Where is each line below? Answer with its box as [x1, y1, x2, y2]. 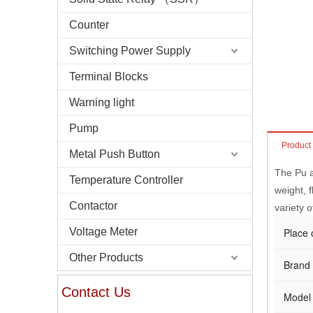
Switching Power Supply [69, 45, 191, 57]
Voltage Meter [69, 226, 138, 238]
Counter [69, 19, 109, 31]
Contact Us [61, 284, 131, 300]
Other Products [69, 252, 143, 263]
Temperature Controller [69, 174, 183, 186]
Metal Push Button [69, 148, 160, 160]
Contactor [69, 200, 117, 212]
